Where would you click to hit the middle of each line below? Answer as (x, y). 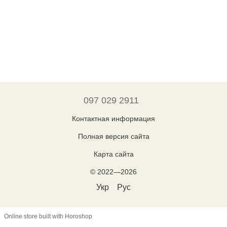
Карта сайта (113, 154)
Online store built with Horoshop (48, 217)
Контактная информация (113, 118)
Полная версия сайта (113, 136)
